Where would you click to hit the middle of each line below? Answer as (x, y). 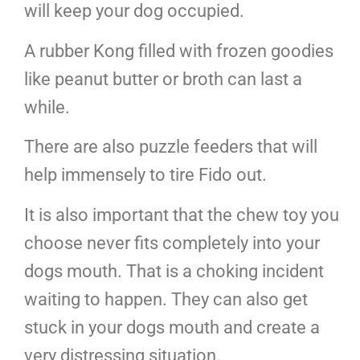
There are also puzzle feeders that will (171, 147)
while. (47, 107)
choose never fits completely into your (172, 243)
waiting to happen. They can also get (166, 299)
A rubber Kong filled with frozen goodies (179, 51)
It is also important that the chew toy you (182, 215)
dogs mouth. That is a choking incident (174, 271)
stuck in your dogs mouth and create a (172, 327)
